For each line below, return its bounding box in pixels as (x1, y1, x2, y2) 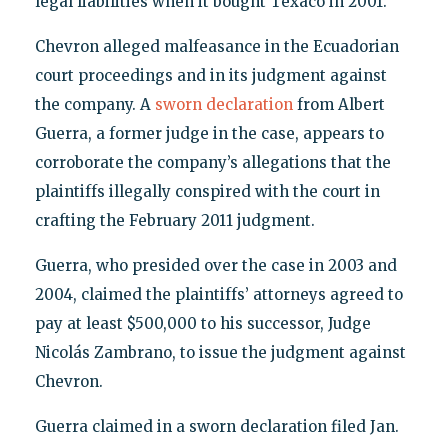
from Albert (292, 95, 385, 115)
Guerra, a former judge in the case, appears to (34, 124, 384, 144)
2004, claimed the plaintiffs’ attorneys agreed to (34, 285, 403, 305)
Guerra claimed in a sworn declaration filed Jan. (34, 417, 399, 437)
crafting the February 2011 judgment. (34, 211, 315, 231)
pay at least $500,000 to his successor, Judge (34, 314, 371, 334)
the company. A (34, 95, 155, 115)
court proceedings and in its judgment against (34, 66, 387, 86)
